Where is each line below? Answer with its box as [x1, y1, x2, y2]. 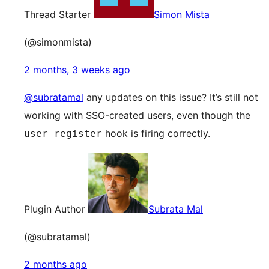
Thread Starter [24, 8, 91, 20]
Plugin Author [24, 203, 85, 215]
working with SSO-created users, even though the [24, 109, 250, 121]
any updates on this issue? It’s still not [83, 91, 258, 103]
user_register [24, 128, 102, 139]
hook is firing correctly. [102, 127, 210, 139]
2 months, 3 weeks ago [24, 64, 130, 76]
